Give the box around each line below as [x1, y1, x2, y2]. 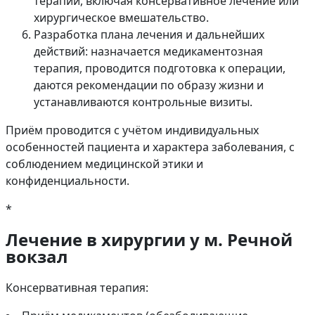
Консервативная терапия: [6, 279, 148, 295]
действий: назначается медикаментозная [34, 44, 263, 60]
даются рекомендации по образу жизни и [34, 77, 264, 94]
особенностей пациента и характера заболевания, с [6, 139, 295, 155]
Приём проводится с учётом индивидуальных [6, 122, 259, 139]
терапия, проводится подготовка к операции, [34, 60, 285, 77]
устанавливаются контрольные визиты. [34, 94, 252, 110]
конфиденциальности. [6, 173, 129, 189]
